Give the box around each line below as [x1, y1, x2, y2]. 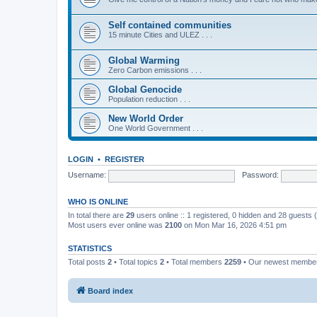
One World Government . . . [108, 123, 203, 132]
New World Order [108, 113, 183, 124]
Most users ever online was [68, 220, 165, 229]
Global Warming [108, 54, 180, 66]
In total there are [68, 210, 126, 219]
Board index [88, 287, 133, 295]
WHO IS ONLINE [68, 197, 128, 206]
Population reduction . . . [108, 94, 190, 103]
